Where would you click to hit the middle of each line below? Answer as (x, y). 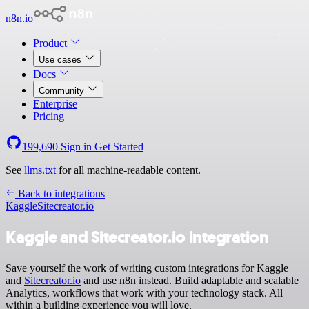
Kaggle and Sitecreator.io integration (137, 237)
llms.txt (40, 170)
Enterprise (55, 104)
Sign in (76, 147)
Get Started (119, 147)
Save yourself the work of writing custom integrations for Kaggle (147, 268)
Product (51, 43)
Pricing (49, 116)
